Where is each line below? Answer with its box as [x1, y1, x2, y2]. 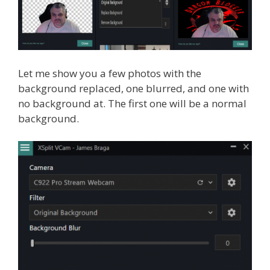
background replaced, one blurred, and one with [18, 81, 249, 95]
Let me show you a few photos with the [18, 66, 201, 80]
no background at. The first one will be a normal [18, 96, 246, 110]
